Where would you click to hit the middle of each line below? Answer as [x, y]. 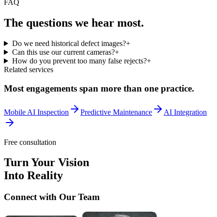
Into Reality [33, 176]
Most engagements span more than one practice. [99, 88]
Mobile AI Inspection [36, 112]
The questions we [46, 23]
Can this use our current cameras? [63, 52]
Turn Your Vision [46, 163]
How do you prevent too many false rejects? [79, 61]
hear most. [118, 23]
